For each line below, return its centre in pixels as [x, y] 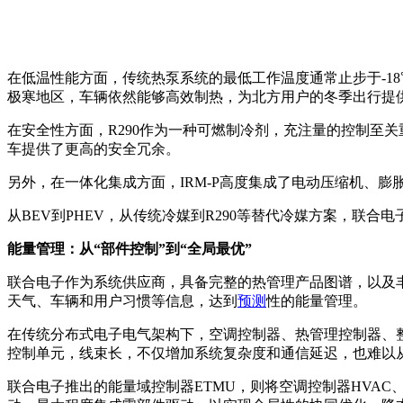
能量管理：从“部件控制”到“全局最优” [130, 248]
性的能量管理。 [317, 300]
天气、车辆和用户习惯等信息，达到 [122, 300]
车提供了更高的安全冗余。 [94, 148]
